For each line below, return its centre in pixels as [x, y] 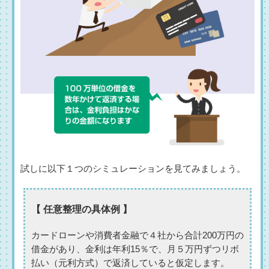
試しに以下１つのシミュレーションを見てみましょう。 [133, 168]
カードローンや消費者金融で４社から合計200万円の [138, 235]
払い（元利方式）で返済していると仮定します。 [130, 263]
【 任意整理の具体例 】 [82, 209]
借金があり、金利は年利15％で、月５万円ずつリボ [135, 249]
